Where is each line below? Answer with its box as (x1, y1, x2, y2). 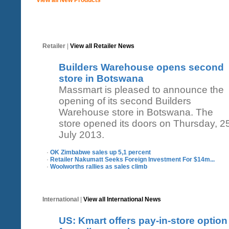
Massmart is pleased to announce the (59, 84, 224, 95)
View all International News (83, 195, 161, 203)
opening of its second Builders (59, 95, 191, 106)
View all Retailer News (70, 42, 134, 50)
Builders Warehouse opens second (59, 61, 224, 73)
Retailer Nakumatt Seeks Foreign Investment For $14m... (50, 155, 215, 163)
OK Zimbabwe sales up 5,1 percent (50, 148, 151, 156)
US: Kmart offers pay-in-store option (59, 215, 227, 226)
